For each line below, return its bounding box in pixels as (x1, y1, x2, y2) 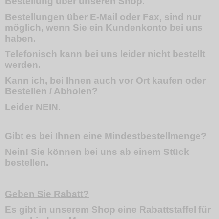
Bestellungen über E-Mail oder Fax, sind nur (5, 12, 201, 22)
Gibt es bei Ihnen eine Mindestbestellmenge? (5, 131, 207, 141)
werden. (5, 60, 41, 70)
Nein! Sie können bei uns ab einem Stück (5, 147, 189, 157)
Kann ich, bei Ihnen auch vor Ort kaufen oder (5, 75, 206, 86)
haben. (5, 33, 36, 44)
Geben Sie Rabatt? (5, 189, 89, 199)
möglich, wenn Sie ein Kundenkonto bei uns (5, 22, 203, 33)
